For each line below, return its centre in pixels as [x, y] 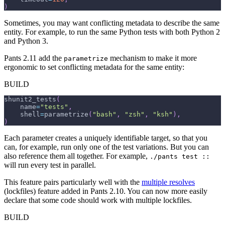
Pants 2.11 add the [34, 58]
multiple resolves [168, 182]
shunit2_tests [30, 99]
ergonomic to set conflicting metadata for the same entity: [94, 67]
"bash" [104, 115]
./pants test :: [180, 157]
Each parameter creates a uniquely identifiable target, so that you [106, 138]
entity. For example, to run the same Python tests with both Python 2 [112, 32]
